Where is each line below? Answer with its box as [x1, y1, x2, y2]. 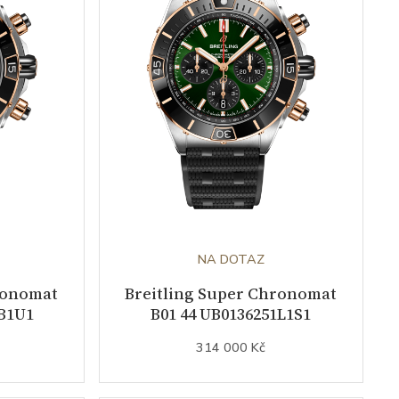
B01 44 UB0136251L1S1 [151, 303, 312, 325]
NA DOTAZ [197, 250, 265, 268]
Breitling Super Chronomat [125, 282, 338, 305]
